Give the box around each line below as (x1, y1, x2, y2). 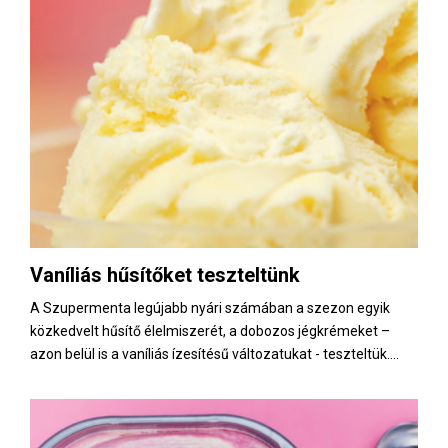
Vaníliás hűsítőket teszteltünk (30, 263, 300, 288)
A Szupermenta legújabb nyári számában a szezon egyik (30, 300, 390, 317)
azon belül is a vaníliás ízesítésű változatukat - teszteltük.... (30, 346, 399, 363)
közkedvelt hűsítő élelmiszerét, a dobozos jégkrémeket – (30, 323, 390, 340)
